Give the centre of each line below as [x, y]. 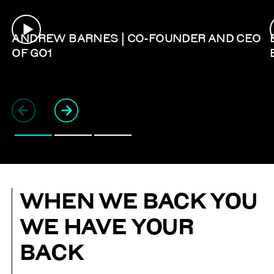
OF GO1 [32, 52]
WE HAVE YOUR [107, 226]
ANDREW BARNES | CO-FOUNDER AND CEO [136, 37]
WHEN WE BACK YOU [139, 200]
